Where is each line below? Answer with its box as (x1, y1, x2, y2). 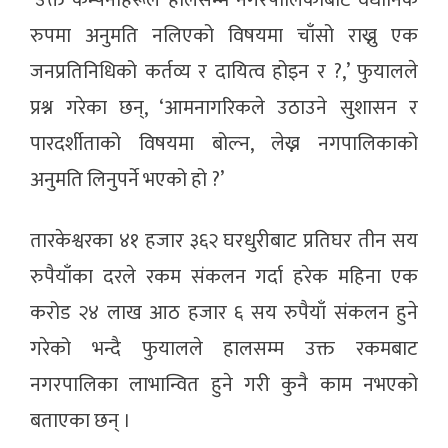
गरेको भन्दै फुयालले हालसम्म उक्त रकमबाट (30, 332, 418, 367)
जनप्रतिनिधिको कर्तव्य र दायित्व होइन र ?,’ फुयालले (30, 55, 418, 90)
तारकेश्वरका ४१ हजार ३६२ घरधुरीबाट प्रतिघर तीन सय (30, 224, 418, 259)
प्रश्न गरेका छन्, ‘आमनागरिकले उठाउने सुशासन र (30, 91, 418, 126)
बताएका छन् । (30, 404, 131, 439)
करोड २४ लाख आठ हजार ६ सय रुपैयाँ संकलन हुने (30, 296, 418, 331)
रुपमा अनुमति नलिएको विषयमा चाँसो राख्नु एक (30, 19, 418, 54)
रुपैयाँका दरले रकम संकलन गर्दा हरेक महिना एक (30, 260, 418, 295)
